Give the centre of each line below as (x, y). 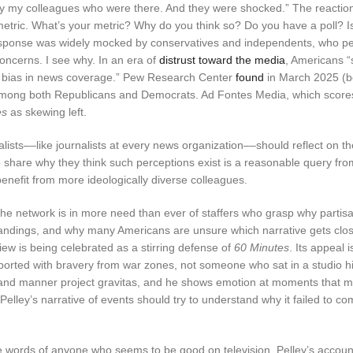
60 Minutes (262, 247)
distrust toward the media (222, 59)
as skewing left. (47, 111)
